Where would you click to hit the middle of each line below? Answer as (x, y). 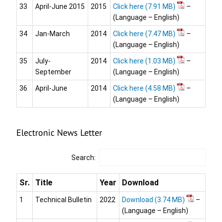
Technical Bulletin (63, 200)
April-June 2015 (60, 7)
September (53, 72)
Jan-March (53, 34)
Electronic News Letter (59, 133)
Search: (84, 157)
